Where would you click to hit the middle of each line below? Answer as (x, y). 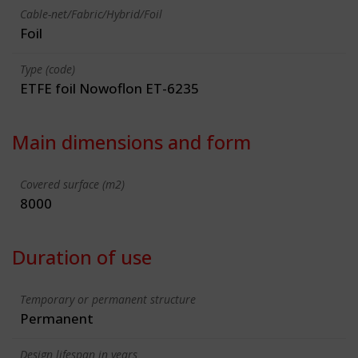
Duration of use (82, 257)
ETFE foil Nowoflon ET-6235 (109, 88)
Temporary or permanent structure (108, 299)
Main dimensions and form (131, 141)
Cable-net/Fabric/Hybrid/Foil (91, 14)
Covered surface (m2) (72, 184)
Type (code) (48, 69)
